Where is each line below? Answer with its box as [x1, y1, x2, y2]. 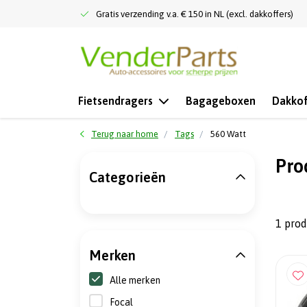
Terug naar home [91, 129, 158, 139]
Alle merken [110, 275, 160, 286]
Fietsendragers [78, 95, 153, 107]
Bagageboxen [186, 95, 256, 107]
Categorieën [89, 169, 166, 185]
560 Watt [210, 129, 246, 139]
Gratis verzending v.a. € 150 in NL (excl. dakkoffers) [96, 9, 293, 19]
